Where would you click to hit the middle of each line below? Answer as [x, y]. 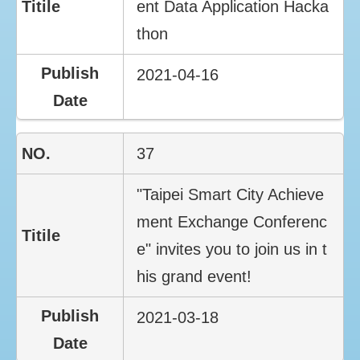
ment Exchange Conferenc [232, 221]
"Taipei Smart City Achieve [231, 194]
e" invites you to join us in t [232, 249]
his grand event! [194, 276]
